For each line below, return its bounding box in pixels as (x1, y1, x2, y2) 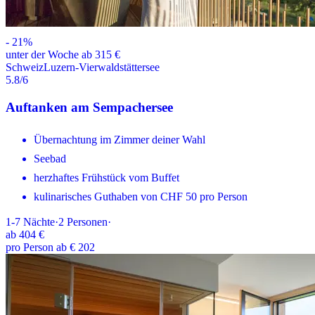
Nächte (23, 215, 55, 228)
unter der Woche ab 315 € (6, 49, 120, 61)
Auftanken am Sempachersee (6, 99, 173, 115)
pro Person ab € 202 (6, 240, 95, 253)
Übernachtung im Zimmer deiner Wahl (34, 133, 205, 146)
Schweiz (6, 61, 44, 74)
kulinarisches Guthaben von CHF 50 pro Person (34, 190, 247, 202)
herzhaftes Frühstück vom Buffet (34, 171, 179, 184)
